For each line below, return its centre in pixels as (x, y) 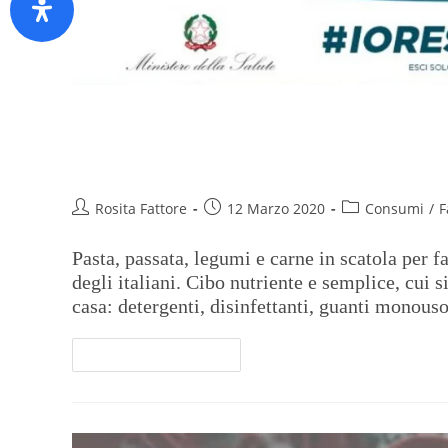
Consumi (394, 209)
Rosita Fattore (141, 209)
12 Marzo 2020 (276, 209)
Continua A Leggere (148, 355)
